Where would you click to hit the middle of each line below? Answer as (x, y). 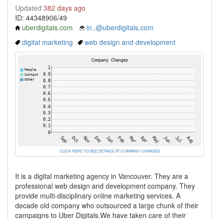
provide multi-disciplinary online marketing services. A (98, 196)
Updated (29, 8)
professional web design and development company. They (105, 186)
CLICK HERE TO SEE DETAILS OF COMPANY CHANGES (109, 151)
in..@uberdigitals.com (120, 27)
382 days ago (65, 8)
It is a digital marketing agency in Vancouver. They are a (102, 176)
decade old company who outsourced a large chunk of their (107, 205)
